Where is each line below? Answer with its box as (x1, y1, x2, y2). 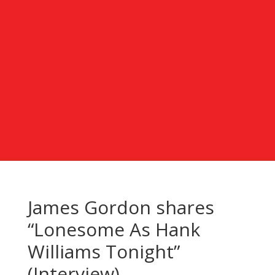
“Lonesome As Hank (27, 216, 200, 242)
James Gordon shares (27, 194, 214, 220)
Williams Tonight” (27, 238, 180, 264)
